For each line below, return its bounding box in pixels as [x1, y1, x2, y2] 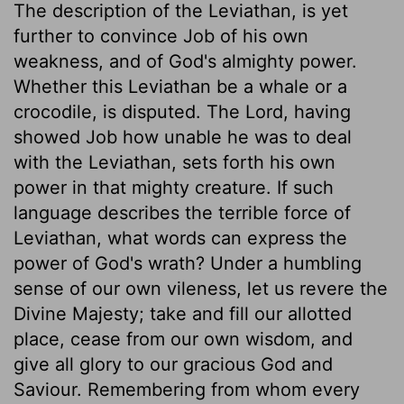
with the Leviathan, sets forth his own [14, 151, 335, 173]
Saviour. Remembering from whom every [14, 378, 360, 400]
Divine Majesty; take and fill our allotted [14, 302, 352, 325]
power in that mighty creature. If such [14, 176, 334, 198]
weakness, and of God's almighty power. [14, 50, 357, 72]
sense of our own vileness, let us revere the [14, 277, 388, 299]
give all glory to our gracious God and [14, 353, 333, 375]
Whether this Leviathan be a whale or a [14, 75, 347, 97]
